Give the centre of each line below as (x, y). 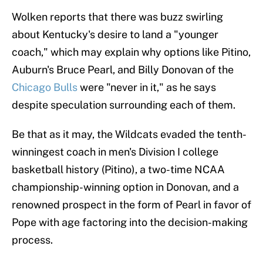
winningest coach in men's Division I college (115, 152)
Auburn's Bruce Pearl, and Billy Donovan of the (123, 70)
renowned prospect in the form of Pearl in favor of (131, 205)
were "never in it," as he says (147, 87)
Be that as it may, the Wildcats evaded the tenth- (129, 134)
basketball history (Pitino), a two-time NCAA (118, 170)
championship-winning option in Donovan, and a (125, 187)
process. (32, 240)
